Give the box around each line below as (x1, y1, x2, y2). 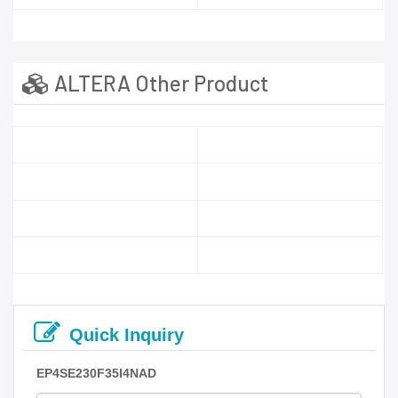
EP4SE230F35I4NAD (36, 365, 156, 380)
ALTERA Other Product (50, 70, 268, 97)
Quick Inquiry (69, 324, 184, 345)
